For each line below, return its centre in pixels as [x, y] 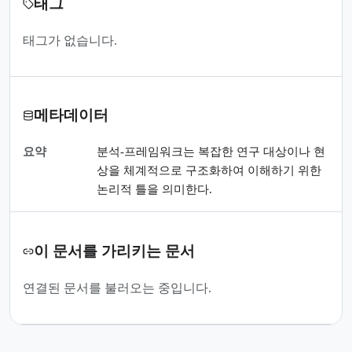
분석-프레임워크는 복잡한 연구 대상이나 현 [211, 152]
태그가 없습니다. [70, 40]
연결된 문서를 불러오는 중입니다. [117, 288]
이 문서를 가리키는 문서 [114, 251]
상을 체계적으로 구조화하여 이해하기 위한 [209, 171]
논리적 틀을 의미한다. [154, 190]
